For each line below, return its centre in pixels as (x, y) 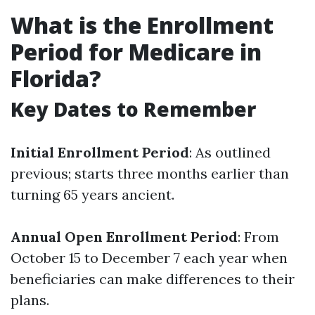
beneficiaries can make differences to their (153, 279)
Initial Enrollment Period (100, 152)
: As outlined (230, 152)
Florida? (56, 78)
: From (258, 237)
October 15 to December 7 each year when (149, 258)
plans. (30, 300)
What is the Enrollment (142, 25)
